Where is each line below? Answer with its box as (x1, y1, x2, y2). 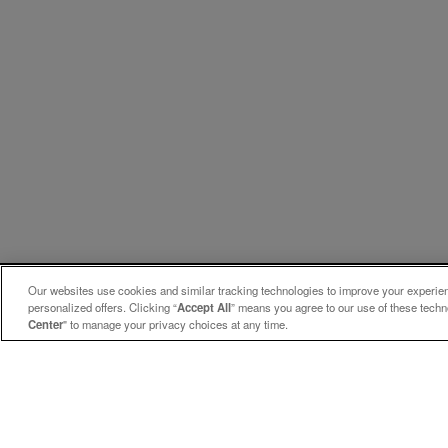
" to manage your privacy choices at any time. (63, 316, 288, 333)
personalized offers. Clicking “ (28, 299, 177, 316)
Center (28, 316, 63, 333)
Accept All (177, 299, 231, 316)
